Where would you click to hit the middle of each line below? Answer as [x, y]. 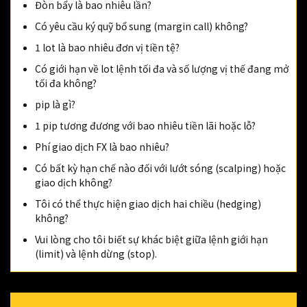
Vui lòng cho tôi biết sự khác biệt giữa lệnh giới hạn [151, 239]
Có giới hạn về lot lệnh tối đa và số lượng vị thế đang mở [162, 69]
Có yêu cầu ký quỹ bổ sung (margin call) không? [142, 26]
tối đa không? [66, 83]
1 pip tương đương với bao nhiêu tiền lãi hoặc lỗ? [145, 125]
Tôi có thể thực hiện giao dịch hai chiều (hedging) [148, 204]
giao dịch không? [74, 182]
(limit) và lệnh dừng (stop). [96, 254]
